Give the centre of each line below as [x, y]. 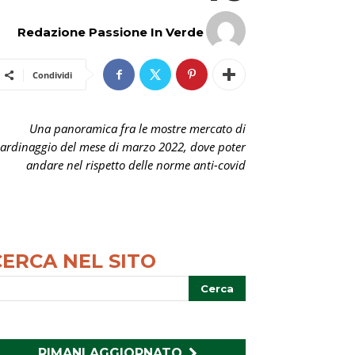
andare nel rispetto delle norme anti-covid [136, 165]
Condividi [52, 75]
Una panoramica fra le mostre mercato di [137, 128]
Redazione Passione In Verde [111, 32]
